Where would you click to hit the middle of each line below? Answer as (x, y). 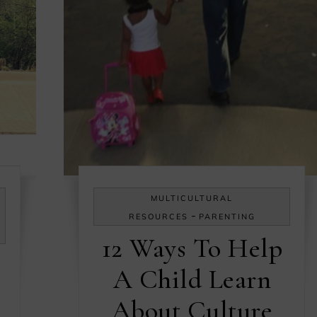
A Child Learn (192, 279)
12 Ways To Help (192, 248)
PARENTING (227, 216)
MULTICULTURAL (192, 198)
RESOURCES (158, 216)
